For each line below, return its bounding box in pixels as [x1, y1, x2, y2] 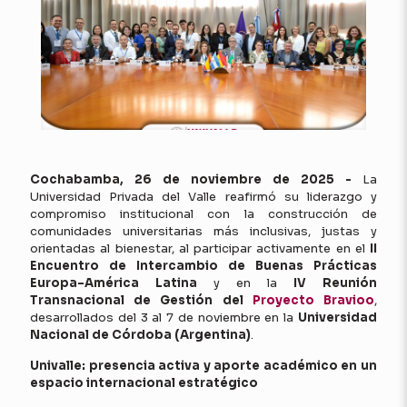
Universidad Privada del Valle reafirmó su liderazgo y [30, 188, 377, 204]
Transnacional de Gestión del [30, 292, 253, 308]
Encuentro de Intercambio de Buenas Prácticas [30, 257, 377, 273]
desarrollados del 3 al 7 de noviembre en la [30, 309, 298, 325]
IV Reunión [293, 274, 377, 291]
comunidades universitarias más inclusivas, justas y [30, 223, 377, 239]
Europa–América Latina [30, 274, 197, 291]
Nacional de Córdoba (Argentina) [30, 326, 251, 342]
